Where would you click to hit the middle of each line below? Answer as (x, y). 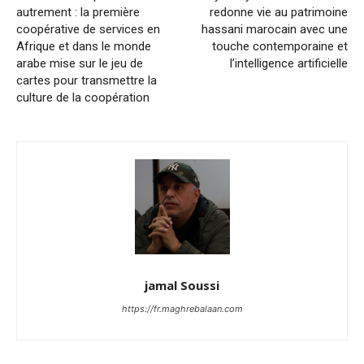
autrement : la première (78, 12)
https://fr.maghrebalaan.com (182, 308)
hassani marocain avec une (274, 29)
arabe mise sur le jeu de (80, 63)
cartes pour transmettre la (87, 80)
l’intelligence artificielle (288, 63)
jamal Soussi (182, 285)
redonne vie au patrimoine (278, 12)
